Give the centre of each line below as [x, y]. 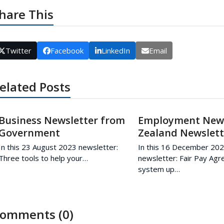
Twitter [18, 50]
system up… [159, 169]
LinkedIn [115, 50]
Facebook [67, 50]
